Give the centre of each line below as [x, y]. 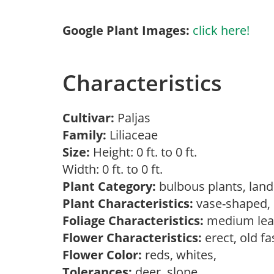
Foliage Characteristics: [133, 220]
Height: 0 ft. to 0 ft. [143, 152]
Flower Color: [102, 255]
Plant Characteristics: [128, 203]
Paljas [137, 118]
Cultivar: [90, 118]
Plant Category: [109, 186]
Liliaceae [135, 135]
